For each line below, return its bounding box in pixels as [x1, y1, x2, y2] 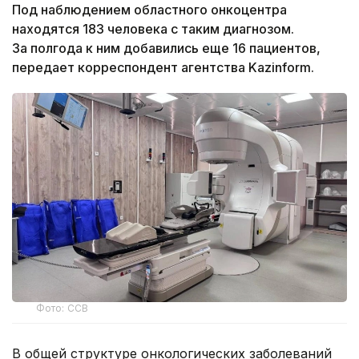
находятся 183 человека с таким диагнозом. [12, 20, 294, 37]
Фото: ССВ [36, 301, 89, 314]
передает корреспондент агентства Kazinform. [12, 58, 314, 75]
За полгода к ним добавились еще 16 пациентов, [12, 39, 321, 56]
